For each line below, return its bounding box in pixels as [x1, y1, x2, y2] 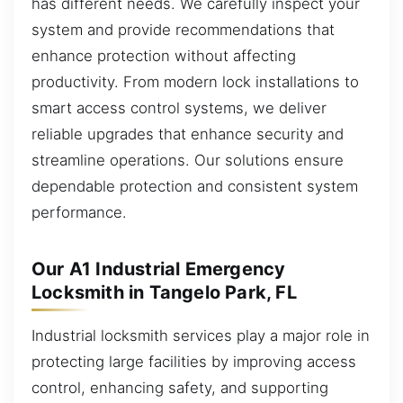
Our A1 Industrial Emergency [31, 258, 286, 281]
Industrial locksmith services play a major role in [31, 327, 370, 345]
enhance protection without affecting [31, 47, 296, 66]
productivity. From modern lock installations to [31, 73, 359, 92]
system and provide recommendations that [31, 21, 335, 40]
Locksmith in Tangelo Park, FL [31, 282, 297, 304]
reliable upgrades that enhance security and [31, 125, 344, 144]
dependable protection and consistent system [31, 177, 358, 196]
